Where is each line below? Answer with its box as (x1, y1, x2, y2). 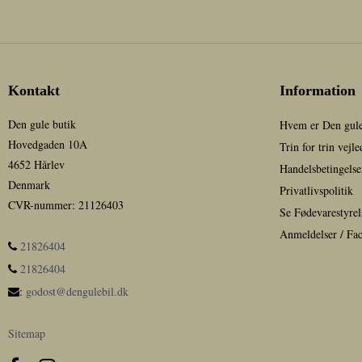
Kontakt (8, 82, 60, 99)
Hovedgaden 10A (8, 137, 87, 153)
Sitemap (8, 326, 45, 342)
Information (280, 82, 356, 99)
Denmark (8, 177, 50, 193)
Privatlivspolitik (280, 183, 353, 199)
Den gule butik (8, 116, 76, 133)
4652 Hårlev (8, 157, 65, 173)
